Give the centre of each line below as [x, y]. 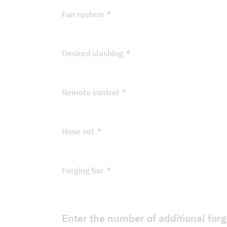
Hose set [79, 131]
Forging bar [84, 170]
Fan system [84, 14]
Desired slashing [93, 53]
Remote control [91, 92]
